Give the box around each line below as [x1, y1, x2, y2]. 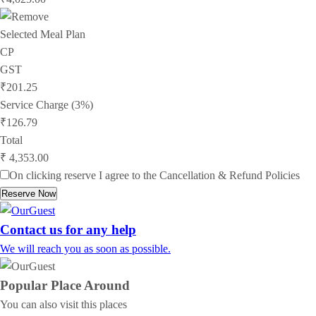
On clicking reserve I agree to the [9, 169, 159, 181]
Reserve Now [1, 188, 56, 199]
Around [81, 277, 130, 293]
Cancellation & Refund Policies [159, 169, 300, 181]
